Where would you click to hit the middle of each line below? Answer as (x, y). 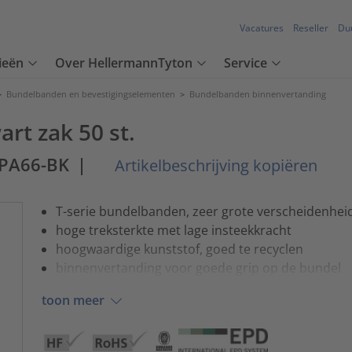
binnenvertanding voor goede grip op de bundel (198, 268)
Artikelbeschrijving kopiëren (214, 165)
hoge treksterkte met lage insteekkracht (173, 230)
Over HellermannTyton (124, 63)
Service (246, 63)
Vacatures (262, 28)
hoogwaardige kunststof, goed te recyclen (179, 249)
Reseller (311, 28)
